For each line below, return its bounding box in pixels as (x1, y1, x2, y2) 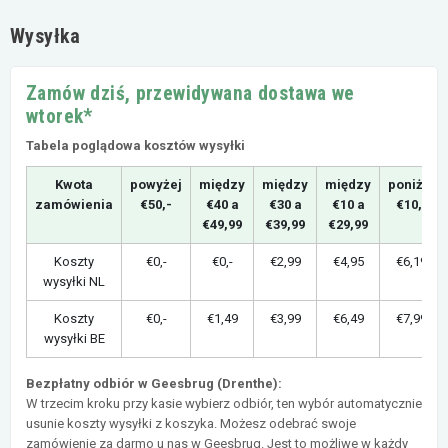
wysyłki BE (43, 330, 105, 346)
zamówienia (35, 196, 113, 212)
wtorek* (26, 104, 93, 128)
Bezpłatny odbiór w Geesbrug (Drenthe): (26, 375, 282, 391)
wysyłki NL (43, 273, 105, 289)
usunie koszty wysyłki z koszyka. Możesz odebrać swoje (26, 415, 356, 431)
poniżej (388, 176, 435, 192)
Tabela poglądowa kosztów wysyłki (26, 137, 245, 153)
